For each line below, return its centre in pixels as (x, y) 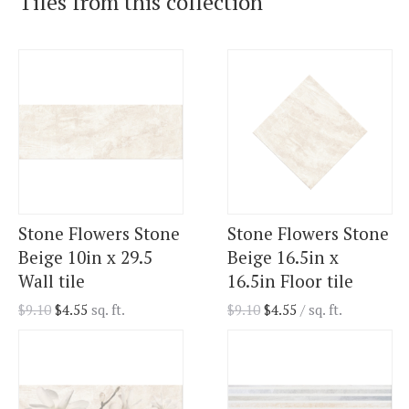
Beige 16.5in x (283, 257)
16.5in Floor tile (290, 281)
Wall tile (52, 281)
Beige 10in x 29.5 (85, 257)
